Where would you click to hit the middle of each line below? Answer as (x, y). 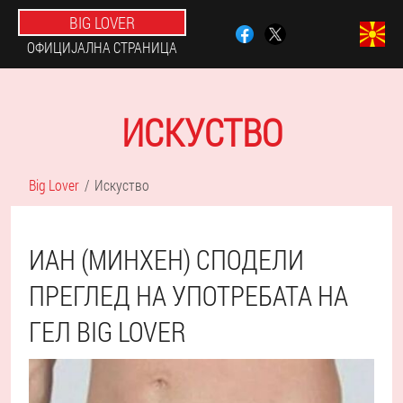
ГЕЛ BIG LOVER (107, 331)
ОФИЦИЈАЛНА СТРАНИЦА (102, 47)
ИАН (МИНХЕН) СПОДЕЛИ (166, 260)
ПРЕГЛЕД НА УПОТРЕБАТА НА (188, 296)
